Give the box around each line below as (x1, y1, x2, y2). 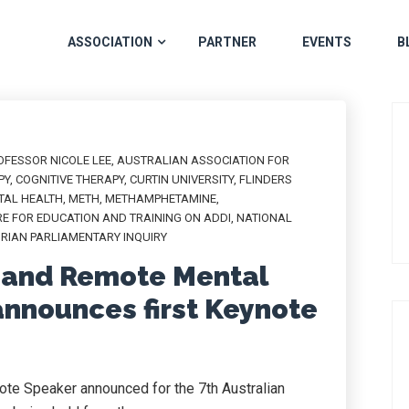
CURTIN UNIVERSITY (130, 173, 234, 186)
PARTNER (198, 34, 257, 49)
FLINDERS (239, 173, 292, 186)
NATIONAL (236, 211, 292, 225)
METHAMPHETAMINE (105, 192, 216, 205)
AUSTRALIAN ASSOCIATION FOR (117, 153, 289, 167)
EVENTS (302, 34, 351, 49)
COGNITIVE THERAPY (16, 173, 124, 186)
